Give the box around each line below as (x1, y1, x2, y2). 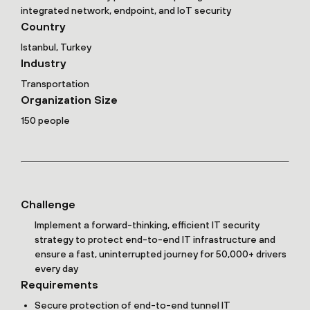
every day (35, 263, 78, 275)
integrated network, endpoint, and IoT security (21, 5, 231, 17)
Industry (21, 57, 66, 70)
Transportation (21, 78, 89, 90)
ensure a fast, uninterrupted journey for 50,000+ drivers (35, 248, 286, 260)
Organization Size (21, 93, 118, 107)
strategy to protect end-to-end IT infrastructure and (35, 234, 275, 246)
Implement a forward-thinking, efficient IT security (35, 219, 259, 231)
